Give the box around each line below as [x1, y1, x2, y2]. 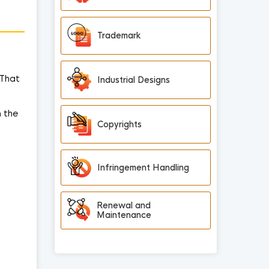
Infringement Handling [97, 162, 189, 173]
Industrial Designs [97, 74, 170, 86]
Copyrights [97, 118, 142, 130]
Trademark [97, 30, 141, 41]
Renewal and [96, 200, 151, 211]
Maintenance [96, 210, 151, 221]
